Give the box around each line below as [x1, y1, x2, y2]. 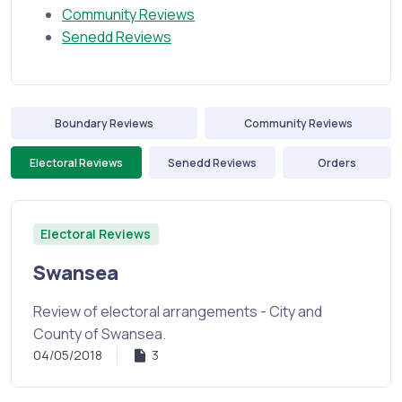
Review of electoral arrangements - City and [33, 301, 322, 322]
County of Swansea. [33, 324, 166, 345]
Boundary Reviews [55, 115, 153, 131]
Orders [318, 154, 356, 170]
